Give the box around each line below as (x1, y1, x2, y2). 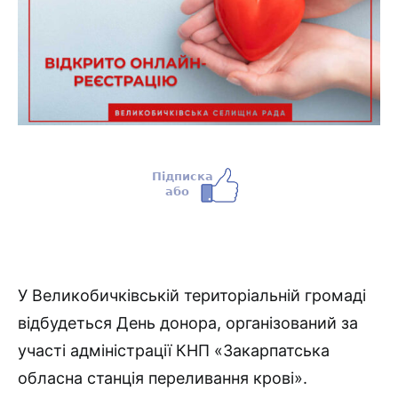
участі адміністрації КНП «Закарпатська (18, 340, 330, 360)
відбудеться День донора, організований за (18, 313, 358, 332)
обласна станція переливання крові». (18, 368, 307, 387)
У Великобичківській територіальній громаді (18, 285, 366, 305)
